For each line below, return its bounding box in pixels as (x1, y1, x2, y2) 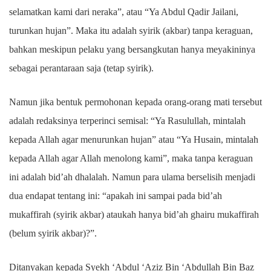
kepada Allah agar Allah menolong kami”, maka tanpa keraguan (9, 153, 253, 163)
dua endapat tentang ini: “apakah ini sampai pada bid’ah (9, 191, 222, 201)
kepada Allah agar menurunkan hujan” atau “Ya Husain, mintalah (9, 134, 258, 145)
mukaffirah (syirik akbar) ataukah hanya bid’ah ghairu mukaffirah (9, 209, 259, 220)
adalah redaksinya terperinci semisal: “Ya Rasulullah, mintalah (9, 116, 246, 126)
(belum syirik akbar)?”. (9, 228, 97, 238)
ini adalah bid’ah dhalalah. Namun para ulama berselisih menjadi (9, 172, 255, 182)
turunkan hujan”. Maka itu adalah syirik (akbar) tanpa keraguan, (9, 25, 253, 36)
